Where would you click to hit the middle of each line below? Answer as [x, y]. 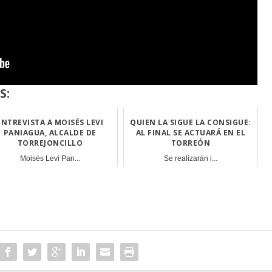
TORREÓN [191, 143]
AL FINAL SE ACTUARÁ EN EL [191, 132]
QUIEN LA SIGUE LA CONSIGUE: [191, 122]
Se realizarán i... [190, 158]
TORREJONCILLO [50, 143]
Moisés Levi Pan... [50, 158]
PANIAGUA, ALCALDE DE [50, 132]
